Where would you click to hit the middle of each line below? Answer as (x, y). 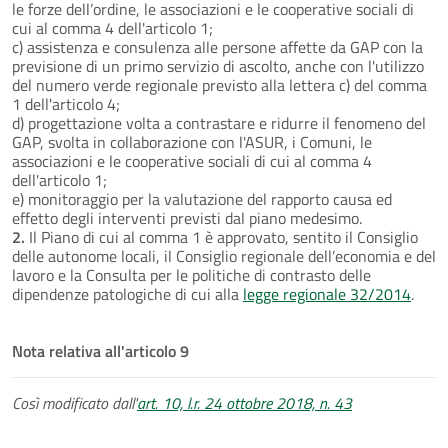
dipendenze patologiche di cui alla (127, 293)
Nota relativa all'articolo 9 (100, 350)
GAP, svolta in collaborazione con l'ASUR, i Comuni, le (192, 141)
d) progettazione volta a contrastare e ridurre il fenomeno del (219, 122)
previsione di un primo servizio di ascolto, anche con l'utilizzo (218, 65)
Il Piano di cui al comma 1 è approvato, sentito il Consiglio (223, 236)
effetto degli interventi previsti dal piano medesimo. (187, 217)
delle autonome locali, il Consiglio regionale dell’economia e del (224, 255)
